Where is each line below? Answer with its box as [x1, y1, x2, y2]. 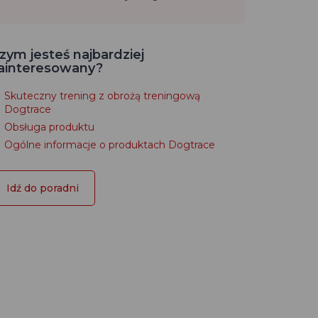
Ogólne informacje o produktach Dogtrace [4, 138, 215, 151]
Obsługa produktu [4, 121, 94, 133]
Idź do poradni [6, 182, 79, 194]
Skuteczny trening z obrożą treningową [4, 89, 200, 102]
